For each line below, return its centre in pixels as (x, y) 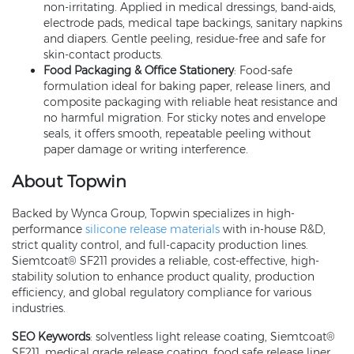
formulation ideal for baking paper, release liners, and (187, 86)
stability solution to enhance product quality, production (163, 277)
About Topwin (69, 181)
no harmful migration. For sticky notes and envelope (185, 118)
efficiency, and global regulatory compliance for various (162, 292)
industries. (39, 308)
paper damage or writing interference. (146, 149)
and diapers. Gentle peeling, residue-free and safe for (185, 39)
